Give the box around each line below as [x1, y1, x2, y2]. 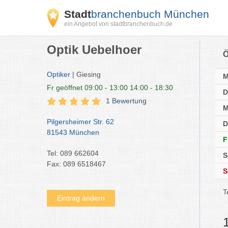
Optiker [47, 70, 70, 78]
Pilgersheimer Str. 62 [47, 118, 114, 126]
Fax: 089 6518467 [47, 160, 106, 168]
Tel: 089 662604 [47, 149, 99, 157]
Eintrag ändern [57, 194, 105, 202]
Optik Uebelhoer [47, 43, 141, 56]
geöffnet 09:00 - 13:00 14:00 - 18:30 [54, 83, 173, 92]
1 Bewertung [106, 97, 147, 105]
